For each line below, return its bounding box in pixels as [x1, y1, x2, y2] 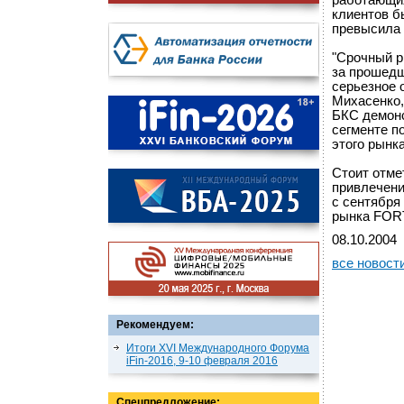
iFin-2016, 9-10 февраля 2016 [126, 354, 278, 367]
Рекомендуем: [116, 318, 194, 331]
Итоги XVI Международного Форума [126, 342, 309, 354]
